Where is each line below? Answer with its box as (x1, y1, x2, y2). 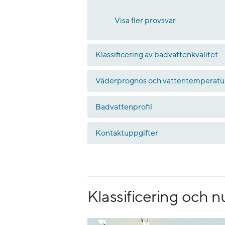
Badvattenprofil (95, 101, 152, 112)
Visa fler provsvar (115, 15, 176, 26)
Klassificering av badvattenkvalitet (95, 49, 218, 60)
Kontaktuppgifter (95, 128, 158, 138)
